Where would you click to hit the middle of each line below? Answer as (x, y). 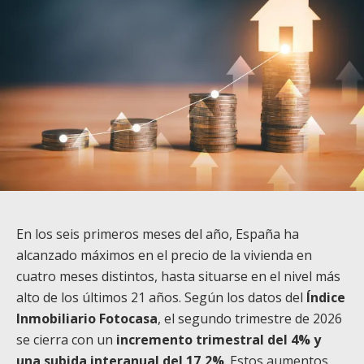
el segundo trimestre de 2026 (251, 318)
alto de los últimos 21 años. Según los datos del (161, 297)
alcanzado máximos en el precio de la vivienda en (164, 255)
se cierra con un (66, 339)
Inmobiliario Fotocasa (87, 318)
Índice (326, 297)
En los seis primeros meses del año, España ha (158, 234)
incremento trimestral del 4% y (219, 339)
